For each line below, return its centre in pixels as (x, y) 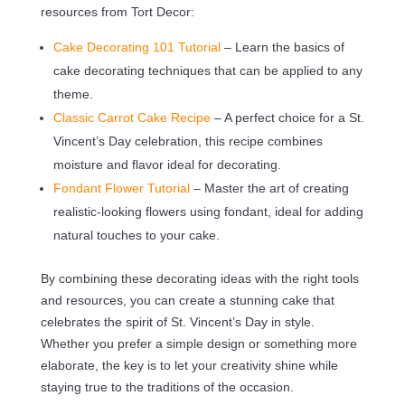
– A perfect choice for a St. (289, 118)
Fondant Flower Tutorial (123, 188)
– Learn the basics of (284, 47)
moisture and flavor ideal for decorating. (167, 165)
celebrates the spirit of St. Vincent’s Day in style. (177, 322)
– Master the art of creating (271, 188)
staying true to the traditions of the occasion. (167, 387)
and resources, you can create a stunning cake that (187, 301)
